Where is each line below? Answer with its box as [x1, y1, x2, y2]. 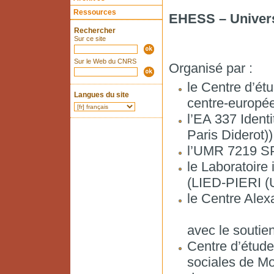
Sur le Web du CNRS [73, 57, 136, 65]
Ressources [73, 8, 116, 17]
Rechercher [73, 26, 116, 35]
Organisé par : [168, 61, 253, 76]
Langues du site [73, 91, 129, 99]
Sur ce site [73, 35, 106, 42]
